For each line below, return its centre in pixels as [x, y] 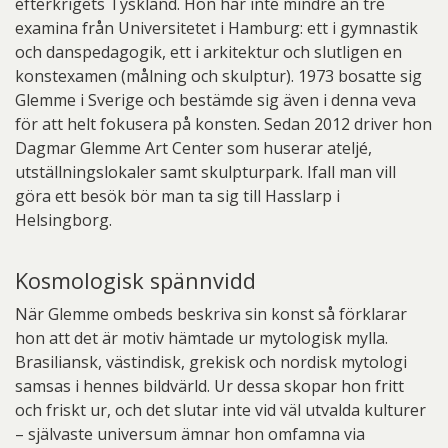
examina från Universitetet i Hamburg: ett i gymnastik [216, 28]
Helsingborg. [63, 220]
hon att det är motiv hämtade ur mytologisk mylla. [201, 338]
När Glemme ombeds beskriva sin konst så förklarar [211, 314]
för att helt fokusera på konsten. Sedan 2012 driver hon [223, 124]
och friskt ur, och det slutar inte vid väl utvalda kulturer [220, 410]
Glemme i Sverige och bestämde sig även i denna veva [215, 100]
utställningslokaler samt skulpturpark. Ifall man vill [205, 172]
